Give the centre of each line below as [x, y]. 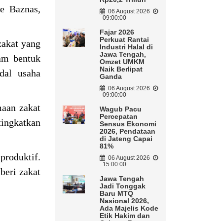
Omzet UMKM [122, 62]
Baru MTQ [116, 194]
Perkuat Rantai [124, 40]
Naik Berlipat [121, 69]
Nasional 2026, [124, 201]
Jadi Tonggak [122, 186]
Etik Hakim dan [125, 216]
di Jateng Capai [126, 139]
